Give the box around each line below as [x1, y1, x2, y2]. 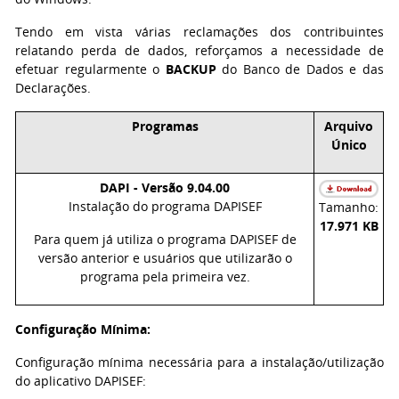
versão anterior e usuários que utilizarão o [37, 249, 292, 266]
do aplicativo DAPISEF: [15, 372, 146, 389]
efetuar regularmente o [15, 61, 166, 77]
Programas [131, 118, 199, 134]
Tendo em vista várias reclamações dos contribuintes [15, 23, 384, 40]
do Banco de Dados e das [216, 61, 385, 77]
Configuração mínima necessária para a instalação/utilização [15, 354, 384, 370]
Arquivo [324, 118, 373, 134]
